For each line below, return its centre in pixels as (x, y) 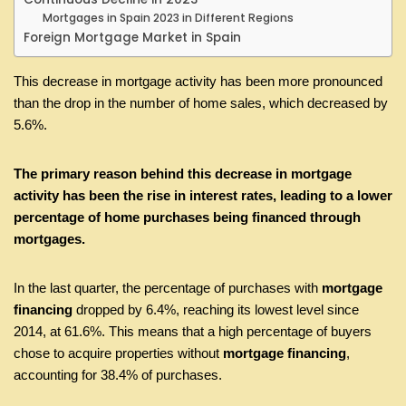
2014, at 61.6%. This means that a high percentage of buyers (193, 331)
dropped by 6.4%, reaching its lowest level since (217, 309)
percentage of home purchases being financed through (187, 217)
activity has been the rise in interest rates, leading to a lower (203, 195)
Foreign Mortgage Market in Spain (132, 38)
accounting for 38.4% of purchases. (118, 375)
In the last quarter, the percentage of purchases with (168, 288)
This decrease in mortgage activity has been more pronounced (198, 81)
